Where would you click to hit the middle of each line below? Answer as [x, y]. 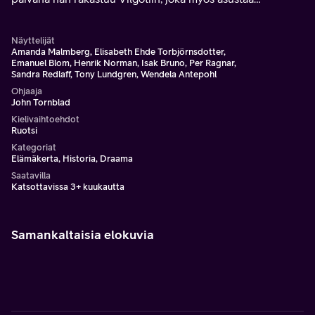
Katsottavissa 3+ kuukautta [68, 187]
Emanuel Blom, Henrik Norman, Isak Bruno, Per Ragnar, [124, 63]
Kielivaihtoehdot [45, 119]
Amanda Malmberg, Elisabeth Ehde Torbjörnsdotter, [118, 52]
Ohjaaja [27, 91]
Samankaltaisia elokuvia [83, 234]
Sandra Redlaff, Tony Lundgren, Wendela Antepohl [114, 74]
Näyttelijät [33, 40]
